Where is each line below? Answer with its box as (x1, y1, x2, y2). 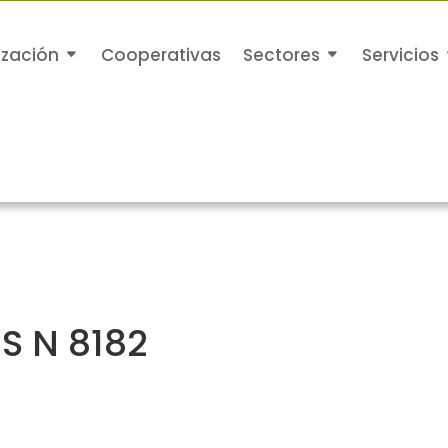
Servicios (362, 43, 440, 67)
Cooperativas (101, 43, 222, 67)
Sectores (243, 43, 321, 67)
